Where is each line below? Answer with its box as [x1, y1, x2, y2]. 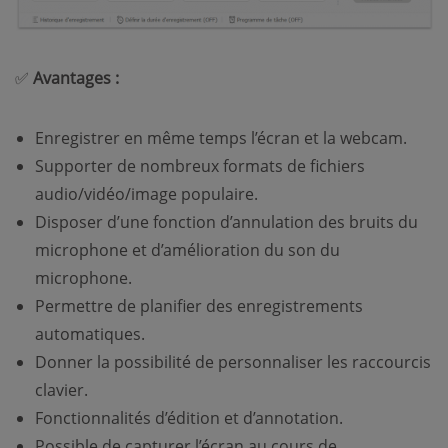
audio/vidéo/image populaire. [35, 183, 258, 206]
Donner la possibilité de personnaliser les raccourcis [35, 351, 431, 374]
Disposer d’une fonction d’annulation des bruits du [35, 211, 418, 234]
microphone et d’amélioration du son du [35, 239, 340, 262]
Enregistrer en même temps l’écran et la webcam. [35, 127, 407, 150]
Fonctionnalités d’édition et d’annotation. [35, 407, 343, 430]
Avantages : [33, 67, 119, 90]
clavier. [35, 379, 88, 402]
